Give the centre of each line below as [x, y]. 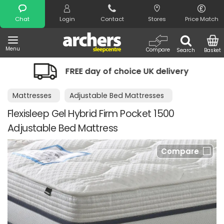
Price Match [201, 19]
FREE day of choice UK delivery [85, 71]
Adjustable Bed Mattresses [117, 95]
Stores [157, 19]
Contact [112, 19]
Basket [213, 50]
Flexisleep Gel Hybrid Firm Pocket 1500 [91, 114]
